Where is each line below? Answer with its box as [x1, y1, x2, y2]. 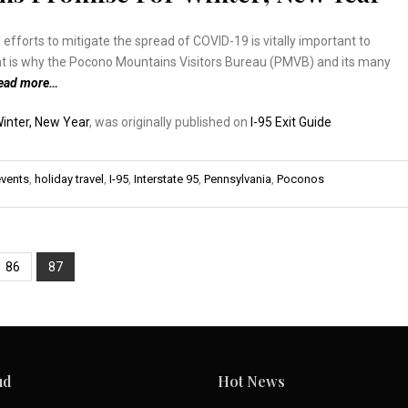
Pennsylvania [204, 171, 271, 186]
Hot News [218, 371, 285, 391]
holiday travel [35, 171, 104, 186]
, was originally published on [89, 114, 250, 129]
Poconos [277, 171, 324, 186]
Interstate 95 [134, 171, 199, 186]
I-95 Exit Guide [250, 114, 331, 129]
